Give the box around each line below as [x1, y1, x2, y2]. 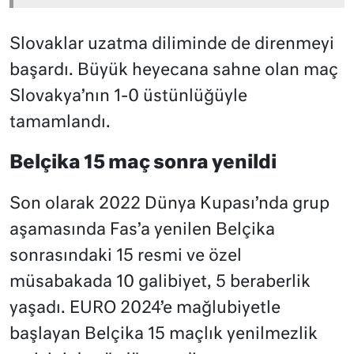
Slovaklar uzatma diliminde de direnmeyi [9, 36, 334, 54]
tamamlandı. [9, 115, 111, 132]
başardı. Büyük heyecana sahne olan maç [9, 62, 338, 80]
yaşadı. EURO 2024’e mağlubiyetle [9, 300, 281, 318]
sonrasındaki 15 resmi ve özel [9, 248, 242, 265]
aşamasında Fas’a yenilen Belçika [9, 222, 275, 239]
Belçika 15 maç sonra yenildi [9, 154, 277, 173]
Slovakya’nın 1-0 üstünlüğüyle [9, 88, 247, 106]
